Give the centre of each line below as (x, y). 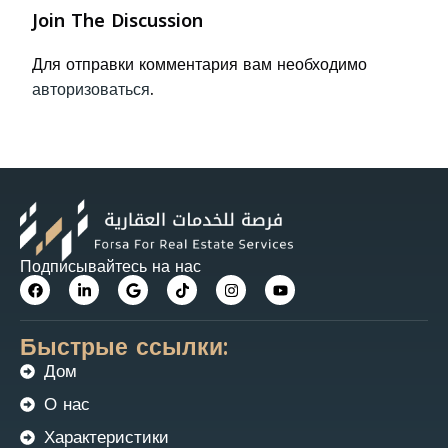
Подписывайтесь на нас (110, 267)
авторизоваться (91, 89)
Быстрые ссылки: (124, 348)
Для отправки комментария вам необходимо (199, 64)
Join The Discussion (117, 20)
